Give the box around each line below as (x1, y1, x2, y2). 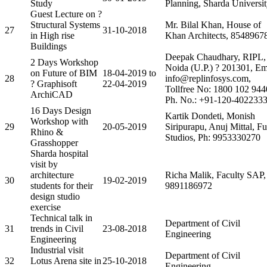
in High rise (30, 30, 74, 41)
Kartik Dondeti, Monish (165, 110, 255, 121)
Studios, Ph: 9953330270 (165, 132, 260, 142)
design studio (30, 191, 80, 201)
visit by (30, 159, 58, 169)
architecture (30, 169, 74, 180)
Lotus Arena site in (30, 255, 101, 266)
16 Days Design (30, 105, 91, 116)
